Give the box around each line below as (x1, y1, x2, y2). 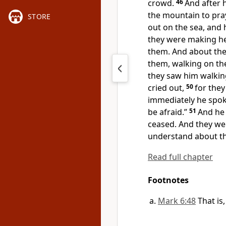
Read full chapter (148, 151, 213, 162)
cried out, (148, 82, 184, 93)
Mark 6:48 (158, 195, 196, 206)
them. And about (148, 46, 214, 57)
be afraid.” (148, 106, 187, 118)
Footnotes (148, 175, 189, 186)
